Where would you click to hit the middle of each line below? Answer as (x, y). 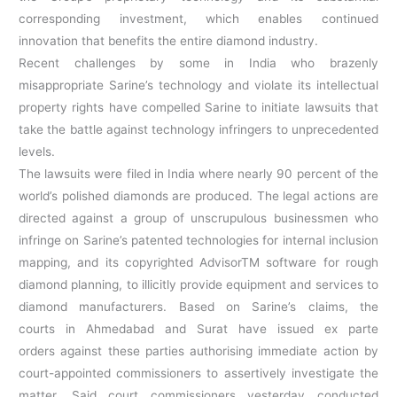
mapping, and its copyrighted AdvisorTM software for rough (198, 263)
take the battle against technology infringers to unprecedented (198, 130)
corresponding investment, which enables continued (198, 19)
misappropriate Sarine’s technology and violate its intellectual (198, 86)
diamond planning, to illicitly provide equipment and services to (198, 285)
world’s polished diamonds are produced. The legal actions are (198, 196)
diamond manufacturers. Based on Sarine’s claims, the (198, 307)
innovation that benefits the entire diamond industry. (169, 41)
